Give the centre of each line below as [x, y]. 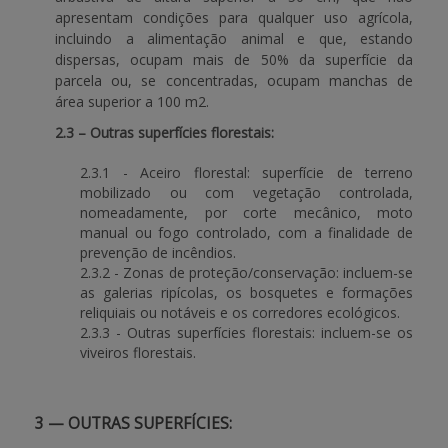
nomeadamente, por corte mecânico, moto [246, 212]
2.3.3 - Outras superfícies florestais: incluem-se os [246, 332]
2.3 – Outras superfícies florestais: [164, 132]
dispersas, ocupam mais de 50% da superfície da [234, 59]
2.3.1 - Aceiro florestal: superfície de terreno [246, 172]
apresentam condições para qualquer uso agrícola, [234, 17]
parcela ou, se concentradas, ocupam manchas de [234, 80]
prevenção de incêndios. [158, 252]
